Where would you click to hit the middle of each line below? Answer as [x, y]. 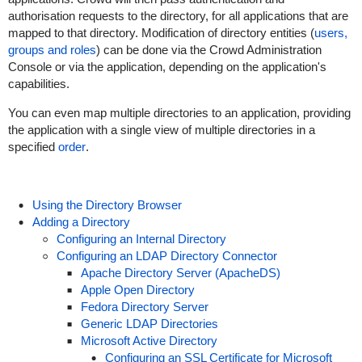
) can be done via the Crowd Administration [208, 50]
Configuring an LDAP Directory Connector [166, 256]
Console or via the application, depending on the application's [167, 67]
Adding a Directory [81, 222]
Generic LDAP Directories [149, 324]
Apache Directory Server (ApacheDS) [180, 273]
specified [33, 147]
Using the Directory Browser [107, 205]
